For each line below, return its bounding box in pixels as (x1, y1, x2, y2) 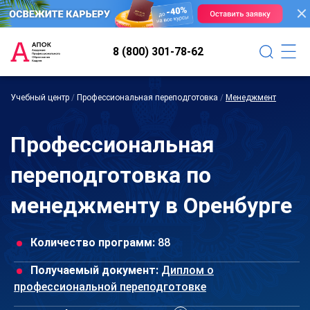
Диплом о (161, 263, 214, 277)
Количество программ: (30, 235, 155, 249)
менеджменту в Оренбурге (10, 192, 292, 219)
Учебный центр (10, 92, 69, 102)
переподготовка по (10, 161, 211, 188)
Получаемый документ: (30, 263, 158, 277)
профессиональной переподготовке (14, 280, 206, 293)
